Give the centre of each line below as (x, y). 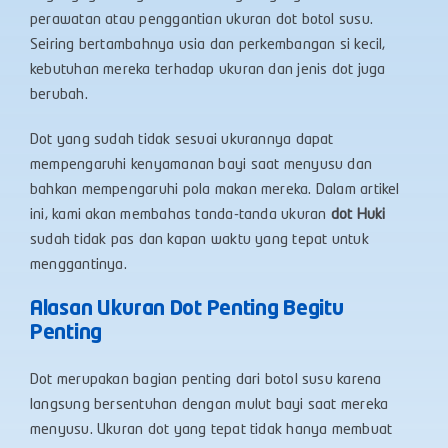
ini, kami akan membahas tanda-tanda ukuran (180, 215)
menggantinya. (78, 265)
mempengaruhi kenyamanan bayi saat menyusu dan (201, 165)
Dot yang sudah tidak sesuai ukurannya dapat (182, 140)
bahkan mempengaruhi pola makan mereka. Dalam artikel (215, 190)
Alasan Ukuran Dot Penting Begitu (187, 310)
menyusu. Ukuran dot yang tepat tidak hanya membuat (211, 430)
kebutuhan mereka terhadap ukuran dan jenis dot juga (208, 70)
